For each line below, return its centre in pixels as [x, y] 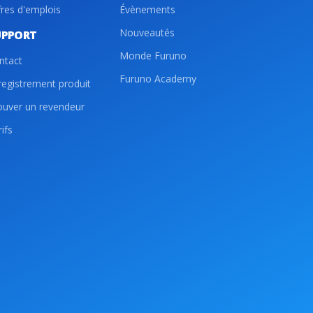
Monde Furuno [153, 56]
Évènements [147, 9]
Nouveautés [147, 32]
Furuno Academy [158, 79]
